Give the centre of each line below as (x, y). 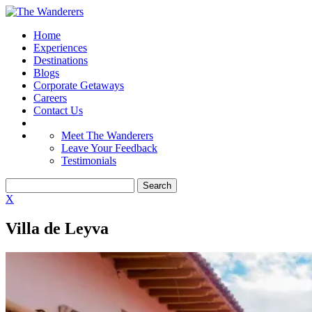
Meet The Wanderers (107, 135)
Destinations (61, 60)
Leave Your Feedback (109, 148)
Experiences (60, 48)
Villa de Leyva (57, 228)
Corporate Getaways (79, 85)
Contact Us (58, 110)
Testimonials (89, 161)
